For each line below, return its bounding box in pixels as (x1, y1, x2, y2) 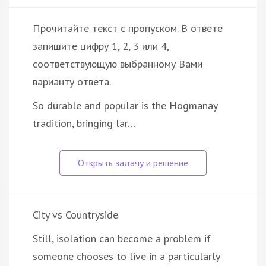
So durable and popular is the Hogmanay (33, 98, 217, 112)
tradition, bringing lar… (33, 116, 136, 130)
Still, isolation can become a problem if (33, 231, 211, 245)
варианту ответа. (33, 74, 111, 88)
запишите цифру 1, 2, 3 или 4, (33, 39, 169, 53)
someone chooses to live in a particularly (33, 249, 220, 263)
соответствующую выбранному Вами (33, 56, 202, 71)
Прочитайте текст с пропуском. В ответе (33, 21, 223, 35)
